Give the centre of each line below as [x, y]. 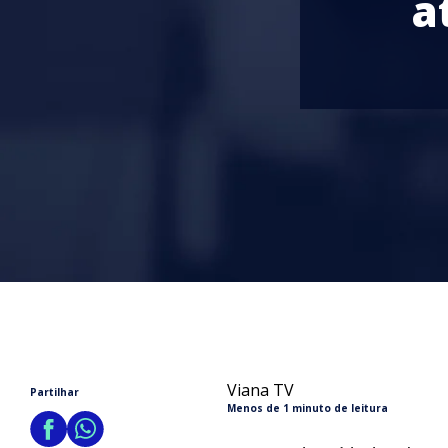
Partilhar [54, 392]
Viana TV [260, 390]
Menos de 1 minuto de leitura [307, 408]
